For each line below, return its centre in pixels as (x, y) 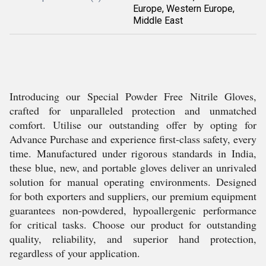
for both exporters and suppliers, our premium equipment (133, 196)
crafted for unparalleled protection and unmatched (133, 110)
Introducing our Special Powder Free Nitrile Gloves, (133, 96)
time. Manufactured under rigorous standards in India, (133, 153)
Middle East (158, 20)
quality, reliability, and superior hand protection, (133, 239)
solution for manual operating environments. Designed (133, 182)
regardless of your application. (75, 253)
